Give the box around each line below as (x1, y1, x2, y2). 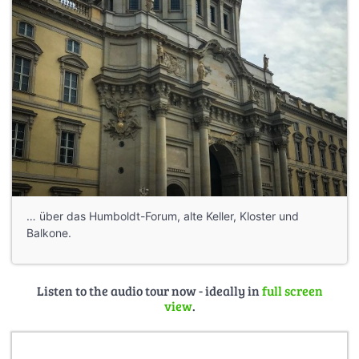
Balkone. (26, 226, 71, 240)
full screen (261, 282, 323, 300)
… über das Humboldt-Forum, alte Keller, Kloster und (26, 209, 299, 224)
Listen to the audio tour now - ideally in (36, 282, 262, 300)
